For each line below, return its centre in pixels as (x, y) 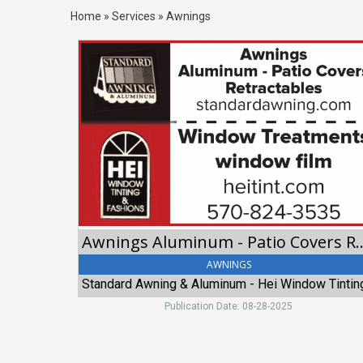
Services (134, 16)
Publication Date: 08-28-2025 (228, 306)
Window (100, 241)
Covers (98, 112)
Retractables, (115, 128)
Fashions (104, 290)
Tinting (97, 258)
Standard (103, 144)
